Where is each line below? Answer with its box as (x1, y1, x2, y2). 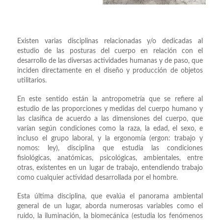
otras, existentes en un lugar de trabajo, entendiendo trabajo (17, 165, 203, 172)
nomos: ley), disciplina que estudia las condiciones (17, 145, 203, 152)
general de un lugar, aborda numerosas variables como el (17, 203, 203, 210)
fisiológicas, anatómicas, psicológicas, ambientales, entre (17, 155, 203, 162)
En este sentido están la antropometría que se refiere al (17, 96, 203, 103)
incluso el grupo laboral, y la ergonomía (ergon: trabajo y (17, 135, 203, 142)
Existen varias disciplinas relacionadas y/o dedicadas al (17, 38, 203, 45)
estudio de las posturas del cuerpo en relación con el (17, 48, 203, 55)
